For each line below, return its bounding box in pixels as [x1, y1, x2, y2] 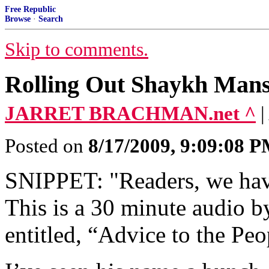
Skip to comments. [5, 39, 148, 60]
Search [38, 14, 63, 23]
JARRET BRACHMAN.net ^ [5, 103, 256, 124]
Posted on [5, 135, 88, 157]
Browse [5, 14, 31, 23]
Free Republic [5, 5, 56, 14]
